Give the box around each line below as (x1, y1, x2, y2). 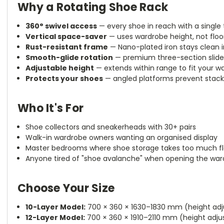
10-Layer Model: (25, 201, 86, 212)
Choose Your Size (17, 180, 114, 196)
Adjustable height (25, 62, 94, 73)
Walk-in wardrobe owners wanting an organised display (25, 132, 218, 142)
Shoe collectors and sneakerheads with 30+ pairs (25, 121, 196, 132)
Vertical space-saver (25, 31, 107, 41)
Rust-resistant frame (25, 41, 108, 52)
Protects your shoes (25, 73, 103, 83)
